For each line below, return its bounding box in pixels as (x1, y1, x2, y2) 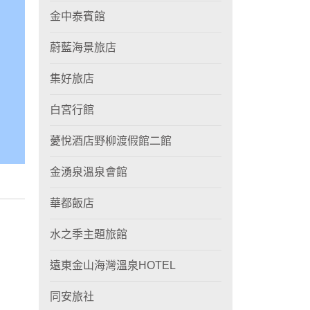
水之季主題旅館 (50, 228, 127, 240)
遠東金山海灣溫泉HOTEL (50, 259, 176, 271)
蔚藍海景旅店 (50, 42, 116, 53)
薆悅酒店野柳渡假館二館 (50, 135, 172, 147)
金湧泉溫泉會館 (50, 166, 127, 178)
